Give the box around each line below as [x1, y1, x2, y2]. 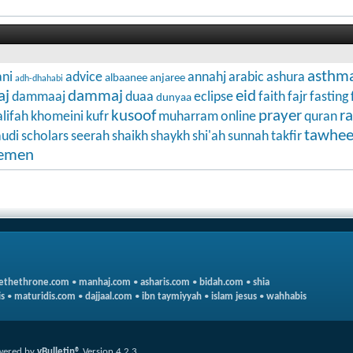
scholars [21, 128, 69, 144]
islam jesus [211, 291, 257, 302]
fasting [310, 89, 348, 105]
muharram [158, 109, 218, 124]
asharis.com [140, 277, 190, 288]
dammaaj [12, 89, 65, 105]
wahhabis [266, 291, 307, 302]
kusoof [111, 107, 156, 124]
